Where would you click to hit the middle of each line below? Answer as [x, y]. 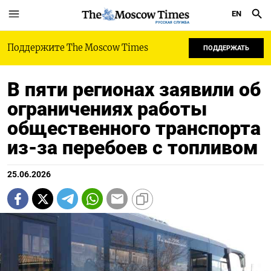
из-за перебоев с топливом [133, 148]
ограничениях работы [107, 109]
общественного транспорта [134, 128]
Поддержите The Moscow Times [78, 48]
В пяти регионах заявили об [134, 90]
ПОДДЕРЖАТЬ [226, 48]
